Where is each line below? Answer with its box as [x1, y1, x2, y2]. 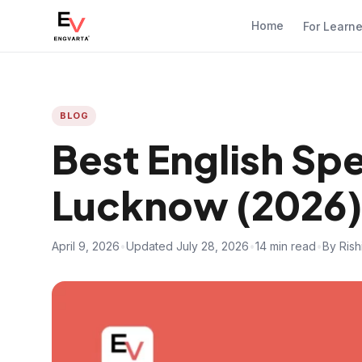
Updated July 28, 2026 [126, 239, 249, 253]
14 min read [255, 239, 316, 253]
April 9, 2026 [52, 239, 120, 253]
